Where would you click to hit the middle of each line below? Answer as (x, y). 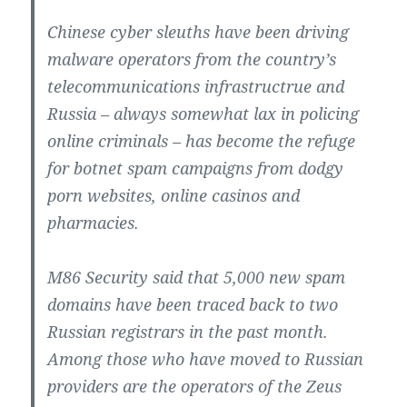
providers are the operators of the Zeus (195, 387)
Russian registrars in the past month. (188, 332)
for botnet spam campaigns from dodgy (196, 169)
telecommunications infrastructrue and (196, 87)
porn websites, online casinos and (174, 196)
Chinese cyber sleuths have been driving (199, 32)
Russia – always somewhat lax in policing (203, 114)
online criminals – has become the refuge (202, 141)
